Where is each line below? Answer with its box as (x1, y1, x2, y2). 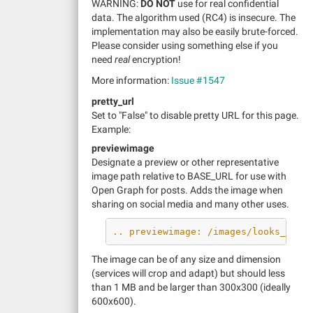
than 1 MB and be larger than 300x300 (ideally (92, 282, 291, 293)
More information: (92, 75, 171, 86)
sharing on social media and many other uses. (92, 198, 289, 210)
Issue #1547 (171, 75, 225, 86)
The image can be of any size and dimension (92, 254, 281, 265)
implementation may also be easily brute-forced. (92, 26, 298, 37)
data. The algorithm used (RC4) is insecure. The (92, 12, 296, 23)
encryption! (130, 54, 181, 65)
